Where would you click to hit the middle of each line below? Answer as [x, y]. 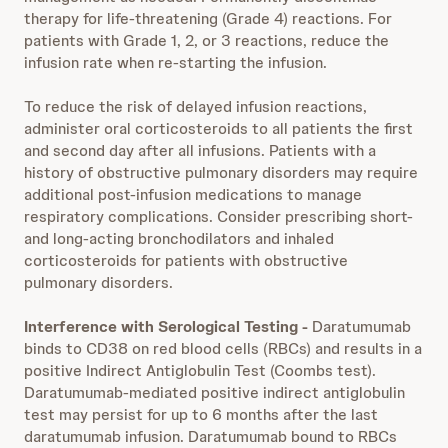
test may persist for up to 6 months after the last [201, 414]
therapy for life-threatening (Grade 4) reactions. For [208, 18]
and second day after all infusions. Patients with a [200, 150]
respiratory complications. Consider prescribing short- [218, 216]
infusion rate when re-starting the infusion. [175, 62]
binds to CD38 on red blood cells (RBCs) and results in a [223, 348]
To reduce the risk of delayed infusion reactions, [195, 106]
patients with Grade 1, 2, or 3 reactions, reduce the [206, 40]
